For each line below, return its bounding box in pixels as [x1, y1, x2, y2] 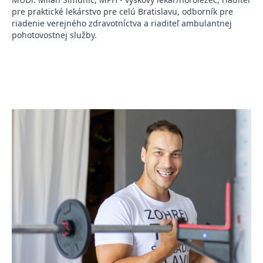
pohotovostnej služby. [12, 29, 97, 41]
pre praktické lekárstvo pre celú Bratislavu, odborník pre [12, 5, 233, 17]
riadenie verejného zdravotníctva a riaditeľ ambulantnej [12, 17, 232, 29]
